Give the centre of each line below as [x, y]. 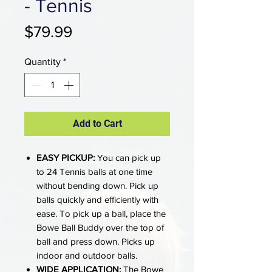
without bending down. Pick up [97, 185]
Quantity [42, 61]
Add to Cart [97, 123]
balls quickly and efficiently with [97, 199]
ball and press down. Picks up [96, 241]
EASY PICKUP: [66, 157]
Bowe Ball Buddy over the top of [100, 227]
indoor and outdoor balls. [87, 255]
